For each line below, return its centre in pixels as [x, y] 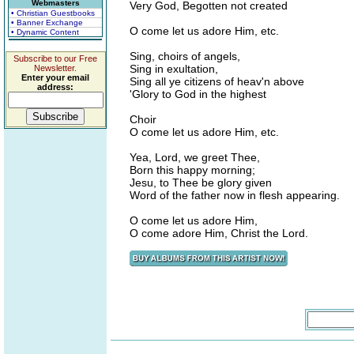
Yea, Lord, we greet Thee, [195, 157]
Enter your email [55, 77]
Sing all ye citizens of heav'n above [217, 81]
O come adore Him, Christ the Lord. [219, 233]
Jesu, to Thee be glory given [201, 183]
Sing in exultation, [174, 69]
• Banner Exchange [47, 23]
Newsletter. [55, 68]
